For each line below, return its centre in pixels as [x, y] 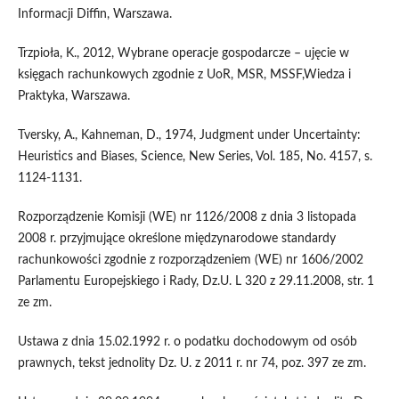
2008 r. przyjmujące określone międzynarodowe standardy [176, 239]
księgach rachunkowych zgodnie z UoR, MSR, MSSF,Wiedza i [184, 75]
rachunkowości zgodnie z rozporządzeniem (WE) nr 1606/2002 [190, 261]
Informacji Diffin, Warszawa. [94, 15]
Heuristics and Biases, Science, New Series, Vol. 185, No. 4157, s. [195, 157]
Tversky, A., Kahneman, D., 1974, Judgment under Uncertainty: [189, 136]
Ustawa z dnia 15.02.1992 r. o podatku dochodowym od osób [187, 342]
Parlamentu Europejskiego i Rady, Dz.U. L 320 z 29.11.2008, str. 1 [195, 282]
